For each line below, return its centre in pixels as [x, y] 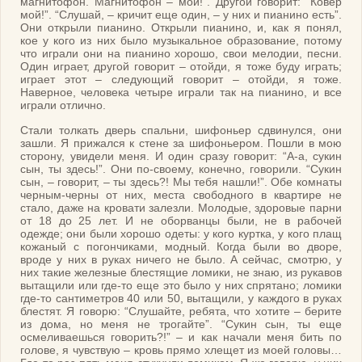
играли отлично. [63, 105]
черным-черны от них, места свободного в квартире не [181, 194]
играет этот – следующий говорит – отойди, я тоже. [181, 80]
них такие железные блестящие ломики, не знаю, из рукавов [181, 272]
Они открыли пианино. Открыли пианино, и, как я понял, [181, 28]
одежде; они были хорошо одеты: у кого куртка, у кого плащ [181, 233]
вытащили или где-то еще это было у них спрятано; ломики [181, 285]
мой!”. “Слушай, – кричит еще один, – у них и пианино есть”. [181, 15]
